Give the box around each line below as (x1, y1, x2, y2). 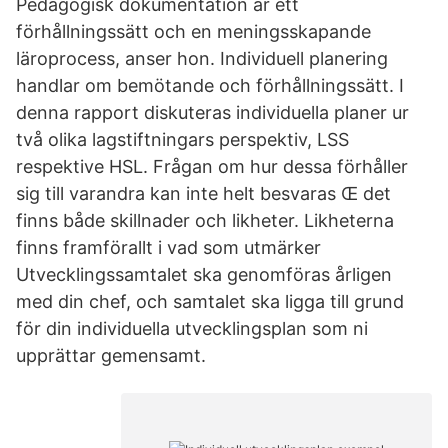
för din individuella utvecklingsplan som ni (16, 318, 368, 339)
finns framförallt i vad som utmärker (16, 237, 321, 258)
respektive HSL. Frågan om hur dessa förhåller (16, 156, 408, 177)
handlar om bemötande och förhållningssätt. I (16, 75, 404, 96)
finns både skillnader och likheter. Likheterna (16, 210, 394, 231)
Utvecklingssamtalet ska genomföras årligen (16, 264, 392, 285)
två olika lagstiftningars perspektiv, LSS (16, 129, 349, 150)
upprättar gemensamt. (16, 345, 206, 366)
